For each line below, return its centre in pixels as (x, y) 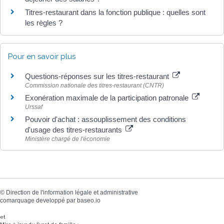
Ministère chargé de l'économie (67, 139)
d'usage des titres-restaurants (74, 129)
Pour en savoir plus (42, 56)
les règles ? (44, 22)
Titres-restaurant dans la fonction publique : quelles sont (115, 12)
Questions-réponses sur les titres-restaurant (98, 76)
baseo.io (89, 200)
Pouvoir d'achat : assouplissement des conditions (105, 119)
